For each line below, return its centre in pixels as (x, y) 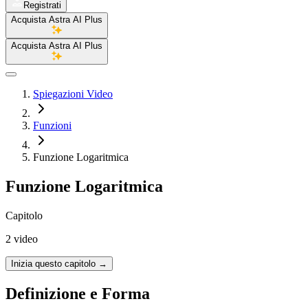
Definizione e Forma (78, 293)
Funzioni (52, 125)
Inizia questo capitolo (53, 263)
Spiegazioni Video (73, 94)
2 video (22, 239)
